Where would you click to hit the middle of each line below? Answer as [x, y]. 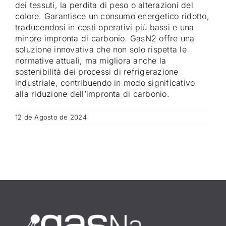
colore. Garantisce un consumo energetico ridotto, [112, 16]
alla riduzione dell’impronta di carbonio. [92, 94]
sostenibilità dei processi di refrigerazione [97, 72]
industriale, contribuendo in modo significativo [105, 83]
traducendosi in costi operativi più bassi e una [105, 27]
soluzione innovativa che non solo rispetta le [101, 50]
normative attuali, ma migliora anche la [91, 61]
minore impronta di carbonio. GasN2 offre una [105, 39]
